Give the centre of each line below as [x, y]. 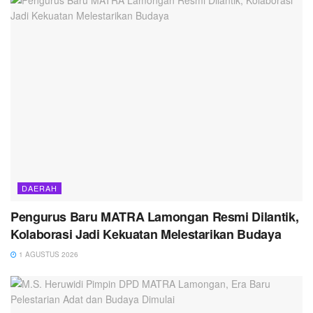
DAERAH [39, 188]
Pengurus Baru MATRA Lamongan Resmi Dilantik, [155, 217]
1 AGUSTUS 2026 [48, 255]
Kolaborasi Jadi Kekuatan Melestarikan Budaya [146, 234]
